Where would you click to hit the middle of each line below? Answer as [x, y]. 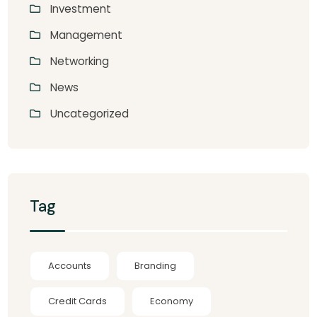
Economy [172, 301]
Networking [80, 61]
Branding [156, 265]
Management [87, 35]
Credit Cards [78, 301]
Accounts [70, 265]
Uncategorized [90, 113]
